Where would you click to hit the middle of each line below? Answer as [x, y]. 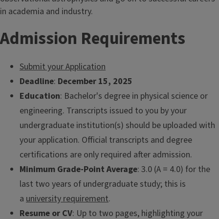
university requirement [67, 199]
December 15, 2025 [95, 81]
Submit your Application [63, 67]
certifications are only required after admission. [106, 155]
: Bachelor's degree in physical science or [134, 96]
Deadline [37, 81]
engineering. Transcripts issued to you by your [103, 111]
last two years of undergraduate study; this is [103, 184]
